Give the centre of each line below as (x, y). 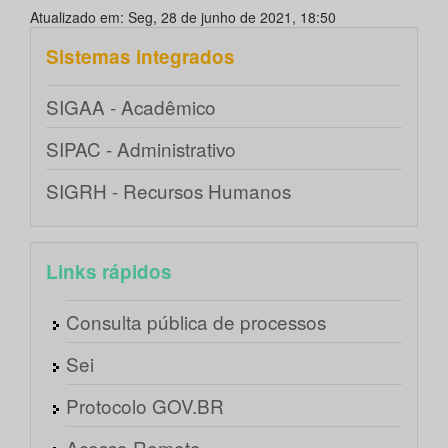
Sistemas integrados (140, 57)
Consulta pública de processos (196, 322)
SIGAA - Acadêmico (131, 107)
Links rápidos (109, 272)
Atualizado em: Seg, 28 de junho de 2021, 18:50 (183, 17)
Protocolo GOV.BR (145, 406)
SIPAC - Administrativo (141, 149)
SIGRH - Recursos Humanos (168, 191)
